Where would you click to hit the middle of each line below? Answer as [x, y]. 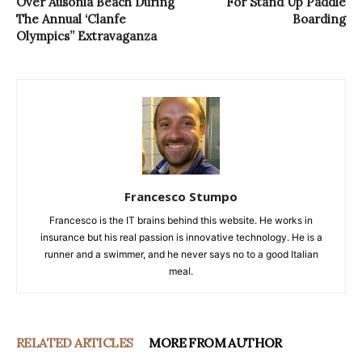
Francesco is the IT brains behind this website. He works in [181, 221]
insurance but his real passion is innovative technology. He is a [181, 238]
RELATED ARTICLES [75, 343]
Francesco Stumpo [181, 197]
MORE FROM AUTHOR [215, 343]
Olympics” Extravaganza [86, 36]
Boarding [319, 19]
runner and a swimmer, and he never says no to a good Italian [181, 255]
